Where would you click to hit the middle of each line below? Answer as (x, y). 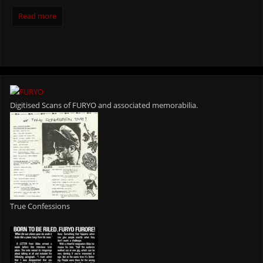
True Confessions (40, 207)
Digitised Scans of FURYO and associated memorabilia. (104, 106)
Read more (38, 16)
